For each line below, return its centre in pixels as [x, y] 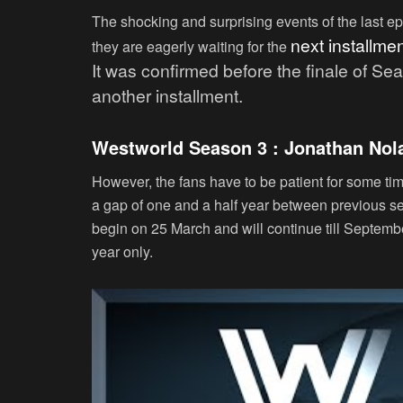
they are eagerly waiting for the [191, 46]
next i [311, 45]
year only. [122, 251]
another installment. [167, 95]
